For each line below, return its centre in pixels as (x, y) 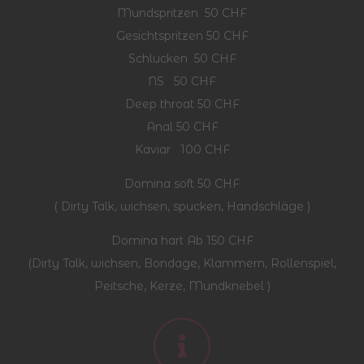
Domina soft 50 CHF (182, 183)
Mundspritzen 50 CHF (182, 13)
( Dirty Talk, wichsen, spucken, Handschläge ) (182, 206)
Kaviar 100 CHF (182, 149)
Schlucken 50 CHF (182, 58)
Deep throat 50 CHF (182, 104)
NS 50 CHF (182, 81)
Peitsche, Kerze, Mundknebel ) (182, 286)
